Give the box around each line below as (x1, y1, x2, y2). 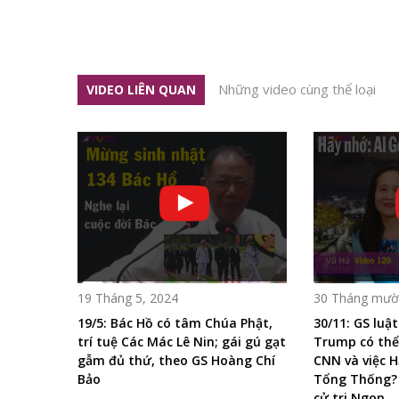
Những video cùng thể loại (218, 79, 376, 98)
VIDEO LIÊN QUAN (86, 80, 196, 98)
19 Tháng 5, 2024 (77, 289, 178, 306)
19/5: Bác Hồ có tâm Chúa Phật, (77, 313, 273, 331)
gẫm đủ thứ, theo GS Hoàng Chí (77, 351, 275, 369)
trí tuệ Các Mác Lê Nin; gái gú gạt (77, 332, 286, 350)
